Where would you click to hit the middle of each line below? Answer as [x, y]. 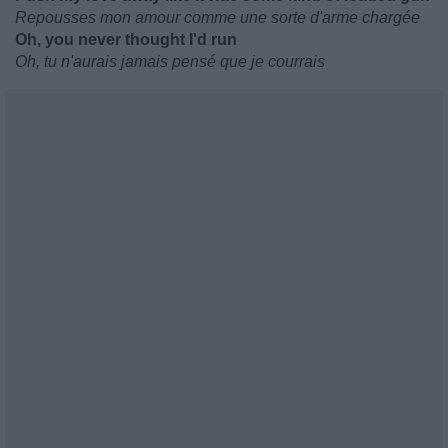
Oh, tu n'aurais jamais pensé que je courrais [170, 61]
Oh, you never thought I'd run [126, 39]
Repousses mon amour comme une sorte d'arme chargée [217, 17]
